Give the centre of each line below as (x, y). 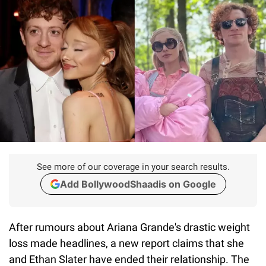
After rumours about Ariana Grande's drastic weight (129, 227)
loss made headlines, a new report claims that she (126, 243)
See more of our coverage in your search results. (133, 167)
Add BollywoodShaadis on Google (138, 184)
